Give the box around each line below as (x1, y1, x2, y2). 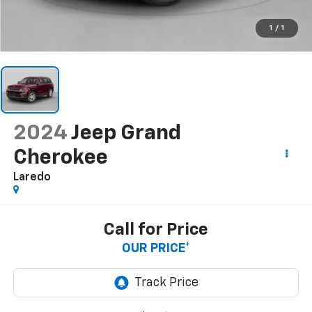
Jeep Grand (70, 123, 181, 144)
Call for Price (104, 221, 208, 239)
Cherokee (13, 147, 108, 169)
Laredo (13, 171, 51, 183)
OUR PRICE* (121, 242, 191, 256)
